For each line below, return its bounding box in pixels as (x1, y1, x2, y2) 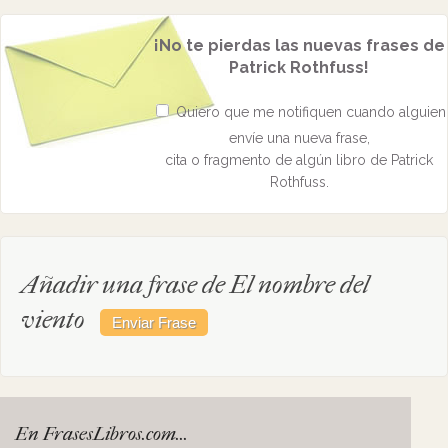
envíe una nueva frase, (228, 130, 370, 146)
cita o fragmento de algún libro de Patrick (165, 152, 433, 168)
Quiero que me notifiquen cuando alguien (172, 104, 446, 120)
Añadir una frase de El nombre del (21, 270, 369, 299)
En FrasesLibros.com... (15, 423, 188, 445)
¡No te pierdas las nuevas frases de (153, 36, 445, 55)
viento (21, 305, 85, 334)
